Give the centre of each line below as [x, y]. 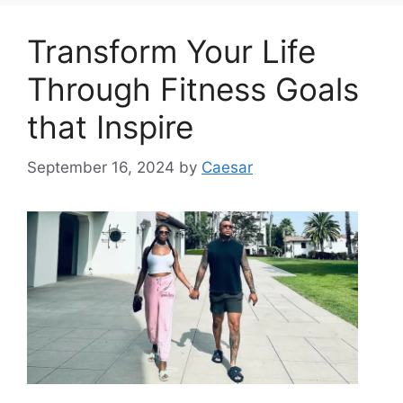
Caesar [227, 167]
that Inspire [110, 127]
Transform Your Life [171, 51]
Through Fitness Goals [193, 89]
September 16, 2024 [101, 167]
